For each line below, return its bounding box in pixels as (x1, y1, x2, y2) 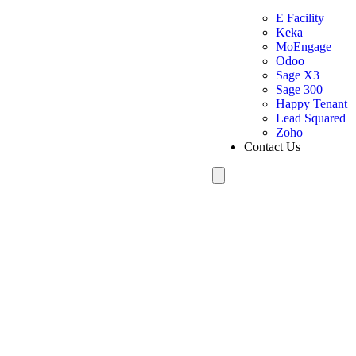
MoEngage (276, 40, 332, 54)
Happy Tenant (276, 97, 348, 111)
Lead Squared (276, 111, 346, 126)
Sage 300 (276, 83, 323, 97)
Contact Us (244, 140, 301, 154)
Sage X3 (276, 68, 320, 83)
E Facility (276, 11, 325, 25)
